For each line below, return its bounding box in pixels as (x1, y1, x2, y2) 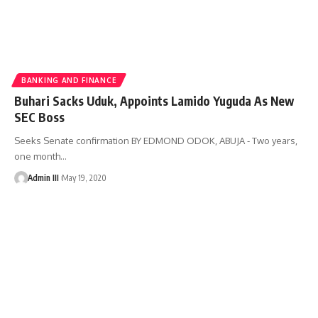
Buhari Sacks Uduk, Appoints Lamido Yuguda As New (14, 92, 294, 109)
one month (14, 150, 60, 162)
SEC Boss (14, 109, 65, 125)
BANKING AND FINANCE (21, 75, 117, 84)
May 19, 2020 (61, 172, 106, 183)
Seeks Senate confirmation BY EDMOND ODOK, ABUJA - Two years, (14, 134, 297, 146)
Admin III (27, 172, 59, 183)
